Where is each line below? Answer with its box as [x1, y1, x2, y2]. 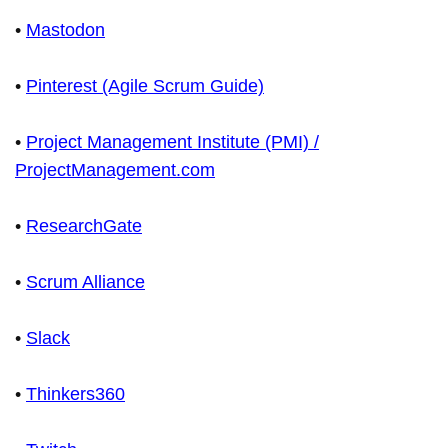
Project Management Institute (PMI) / [26, 132, 319, 153]
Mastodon [26, 20, 105, 41]
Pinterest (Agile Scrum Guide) [26, 76, 264, 97]
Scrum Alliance [26, 272, 145, 293]
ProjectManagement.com [15, 160, 215, 181]
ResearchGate [26, 216, 142, 237]
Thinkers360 [26, 384, 125, 405]
